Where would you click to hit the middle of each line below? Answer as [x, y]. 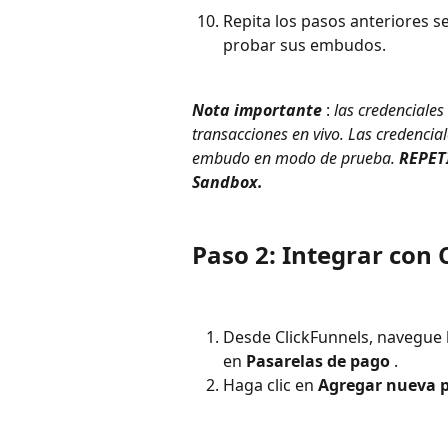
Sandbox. [227, 181]
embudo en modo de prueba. [295, 157]
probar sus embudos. [304, 45]
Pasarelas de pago [318, 361]
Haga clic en [270, 385]
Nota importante [257, 109]
